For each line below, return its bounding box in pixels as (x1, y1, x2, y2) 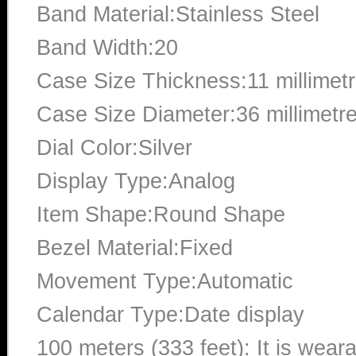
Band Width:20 (37, 35, 178, 60)
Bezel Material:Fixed (37, 235, 233, 260)
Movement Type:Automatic (37, 269, 293, 293)
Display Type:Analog (37, 168, 235, 193)
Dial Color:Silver (37, 135, 192, 160)
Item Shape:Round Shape (37, 202, 285, 226)
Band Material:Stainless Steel (37, 2, 319, 26)
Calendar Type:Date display (37, 302, 304, 327)
